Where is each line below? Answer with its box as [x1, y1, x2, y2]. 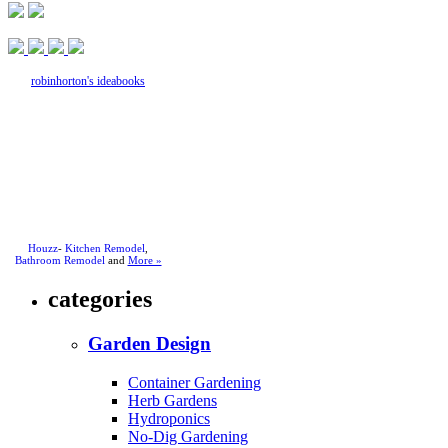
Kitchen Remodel [65, 242, 145, 254]
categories [48, 285, 152, 312]
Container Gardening [128, 373, 261, 391]
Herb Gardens [128, 391, 217, 409]
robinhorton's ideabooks [31, 74, 145, 88]
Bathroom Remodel [14, 254, 105, 266]
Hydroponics [128, 409, 210, 427]
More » [127, 254, 162, 266]
